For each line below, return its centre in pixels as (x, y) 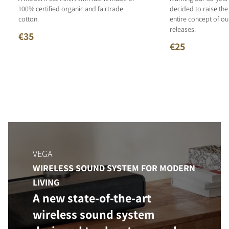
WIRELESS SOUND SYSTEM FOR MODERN (114, 168)
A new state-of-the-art (92, 198)
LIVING (46, 182)
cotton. (29, 19)
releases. (183, 29)
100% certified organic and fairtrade (71, 9)
